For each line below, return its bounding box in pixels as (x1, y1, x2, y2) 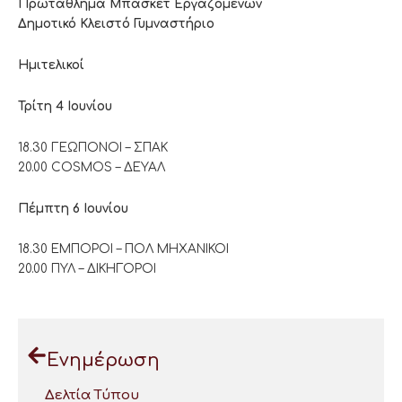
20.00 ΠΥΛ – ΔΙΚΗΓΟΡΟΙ (18, 262, 156, 276)
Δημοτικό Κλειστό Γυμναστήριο (18, 16, 214, 31)
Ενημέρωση (47, 350, 160, 371)
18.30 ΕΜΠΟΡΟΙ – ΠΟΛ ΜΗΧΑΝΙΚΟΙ (18, 242, 229, 257)
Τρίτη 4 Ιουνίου (18, 99, 112, 113)
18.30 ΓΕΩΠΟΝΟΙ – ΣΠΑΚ (18, 140, 168, 154)
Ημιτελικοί (18, 57, 84, 72)
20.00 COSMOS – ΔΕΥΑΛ (18, 160, 165, 174)
